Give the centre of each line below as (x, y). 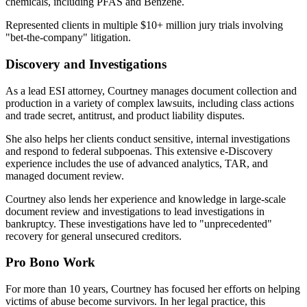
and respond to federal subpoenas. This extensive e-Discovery (139, 151)
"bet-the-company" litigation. (68, 38)
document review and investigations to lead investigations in (135, 211)
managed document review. (65, 175)
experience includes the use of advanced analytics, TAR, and (137, 163)
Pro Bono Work (50, 262)
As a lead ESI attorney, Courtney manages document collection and (151, 90)
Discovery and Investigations (86, 64)
